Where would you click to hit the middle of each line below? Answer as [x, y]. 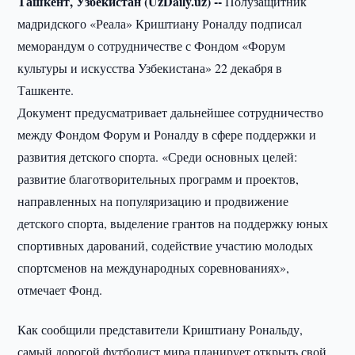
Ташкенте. [46, 90]
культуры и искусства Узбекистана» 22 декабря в [150, 68]
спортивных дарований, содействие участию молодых [166, 245]
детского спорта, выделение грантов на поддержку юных [173, 223]
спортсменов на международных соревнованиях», [154, 267]
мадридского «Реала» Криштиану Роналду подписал [160, 23]
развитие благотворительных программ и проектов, [158, 179]
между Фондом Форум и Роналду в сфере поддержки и [167, 134]
